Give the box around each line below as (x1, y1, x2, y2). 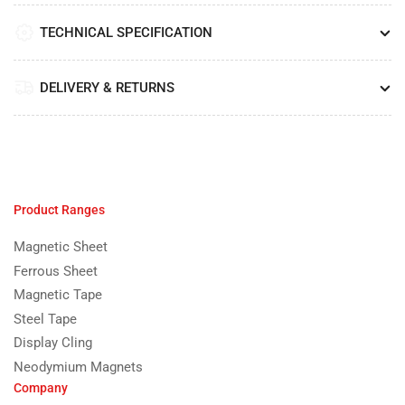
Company (14, 381, 68, 396)
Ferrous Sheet (14, 262, 98, 279)
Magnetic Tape (14, 287, 102, 304)
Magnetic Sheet (14, 239, 108, 256)
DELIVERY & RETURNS (40, 80, 174, 97)
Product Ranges (14, 202, 105, 218)
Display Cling (14, 334, 92, 352)
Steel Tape (14, 310, 77, 327)
